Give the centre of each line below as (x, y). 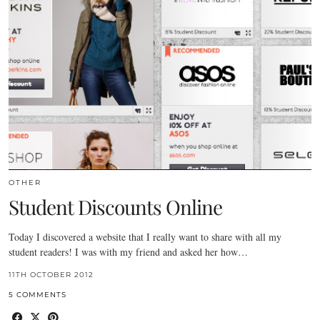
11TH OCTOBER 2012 (51, 275)
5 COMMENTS (37, 295)
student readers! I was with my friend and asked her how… (128, 252)
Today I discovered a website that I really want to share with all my (145, 237)
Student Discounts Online (115, 207)
